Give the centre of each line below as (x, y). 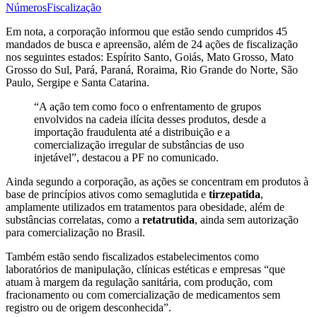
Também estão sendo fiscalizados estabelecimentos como (132, 256)
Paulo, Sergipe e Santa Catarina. (77, 82)
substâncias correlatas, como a (74, 219)
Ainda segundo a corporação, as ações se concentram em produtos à (157, 181)
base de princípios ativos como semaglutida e (107, 194)
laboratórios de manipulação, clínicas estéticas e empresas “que (145, 269)
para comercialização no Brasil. (75, 232)
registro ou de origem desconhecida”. (88, 307)
